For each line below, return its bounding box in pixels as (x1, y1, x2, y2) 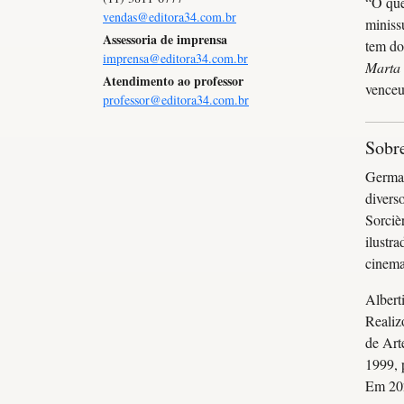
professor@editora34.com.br (103, 91, 249, 108)
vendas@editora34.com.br (103, 8, 236, 25)
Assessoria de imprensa (103, 30, 227, 49)
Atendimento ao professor (103, 71, 243, 90)
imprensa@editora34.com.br (103, 50, 248, 67)
